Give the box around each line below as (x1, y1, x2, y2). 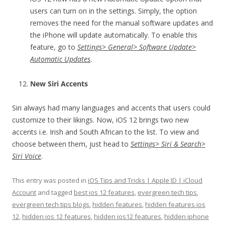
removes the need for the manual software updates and (30, 18, 213, 28)
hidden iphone (164, 211, 209, 221)
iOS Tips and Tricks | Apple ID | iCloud (88, 175, 202, 185)
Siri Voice (12, 151, 41, 161)
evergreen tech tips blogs (12, 199, 89, 209)
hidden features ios (145, 199, 205, 209)
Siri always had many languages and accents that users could (12, 102, 210, 113)
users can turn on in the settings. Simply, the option (30, 6, 197, 16)
